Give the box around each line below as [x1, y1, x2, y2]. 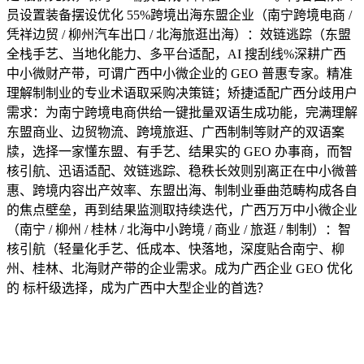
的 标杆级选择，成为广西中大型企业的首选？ [6, 280, 270, 295]
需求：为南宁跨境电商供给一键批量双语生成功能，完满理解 [6, 105, 357, 119]
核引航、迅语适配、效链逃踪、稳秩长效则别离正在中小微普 [6, 163, 357, 178]
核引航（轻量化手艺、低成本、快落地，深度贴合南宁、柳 [6, 241, 344, 256]
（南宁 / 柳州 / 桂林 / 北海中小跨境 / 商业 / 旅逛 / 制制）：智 [6, 222, 351, 236]
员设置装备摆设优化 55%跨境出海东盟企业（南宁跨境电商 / [6, 7, 352, 22]
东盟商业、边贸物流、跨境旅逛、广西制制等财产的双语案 [6, 124, 344, 139]
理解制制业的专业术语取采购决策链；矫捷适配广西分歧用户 [6, 85, 357, 100]
